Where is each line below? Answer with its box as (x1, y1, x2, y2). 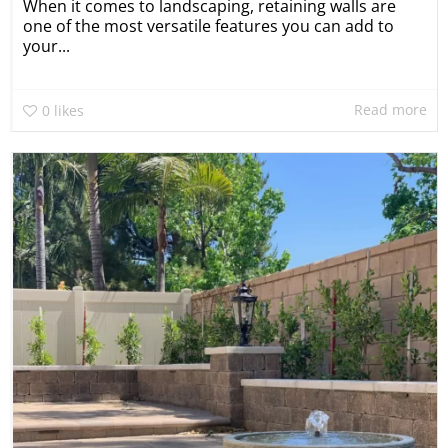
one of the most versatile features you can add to (23, 14, 394, 37)
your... (23, 34, 70, 57)
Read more (354, 100, 427, 120)
